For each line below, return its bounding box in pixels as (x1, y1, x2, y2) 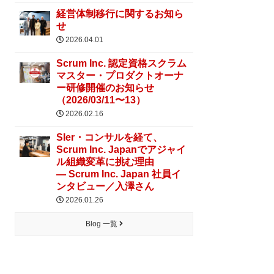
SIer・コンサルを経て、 (56, 132, 163, 143)
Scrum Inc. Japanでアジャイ (56, 144, 187, 155)
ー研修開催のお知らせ (56, 83, 155, 93)
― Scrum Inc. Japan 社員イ (56, 169, 182, 179)
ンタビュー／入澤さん (56, 181, 155, 191)
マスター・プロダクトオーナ (56, 70, 184, 81)
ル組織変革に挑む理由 (56, 157, 155, 167)
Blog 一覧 (85, 220, 119, 228)
